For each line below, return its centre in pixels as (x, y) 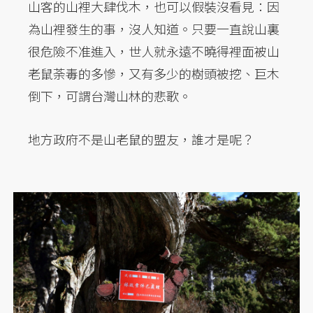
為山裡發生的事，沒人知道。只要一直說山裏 (154, 29)
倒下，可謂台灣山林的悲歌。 (110, 96)
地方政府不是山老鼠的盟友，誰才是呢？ (141, 139)
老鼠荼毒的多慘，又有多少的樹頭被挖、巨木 (154, 74)
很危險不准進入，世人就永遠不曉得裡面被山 (154, 51)
